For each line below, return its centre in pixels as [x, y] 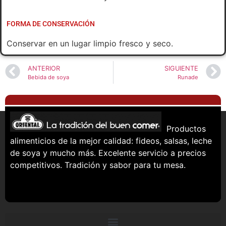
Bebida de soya [48, 77]
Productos [184, 128]
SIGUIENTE [181, 68]
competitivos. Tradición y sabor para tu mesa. [98, 165]
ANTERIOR [44, 68]
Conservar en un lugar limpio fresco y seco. [90, 43]
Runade [188, 77]
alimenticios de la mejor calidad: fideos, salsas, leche [111, 140]
